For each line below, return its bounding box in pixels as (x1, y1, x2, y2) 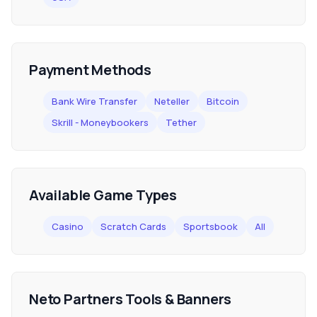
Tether (166, 116, 197, 129)
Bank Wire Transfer (52, 95, 137, 108)
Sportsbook (183, 220, 238, 233)
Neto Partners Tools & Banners (29, 289, 232, 309)
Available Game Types (29, 185, 177, 204)
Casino (52, 220, 83, 233)
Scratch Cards (100, 220, 166, 233)
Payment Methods (29, 60, 151, 79)
